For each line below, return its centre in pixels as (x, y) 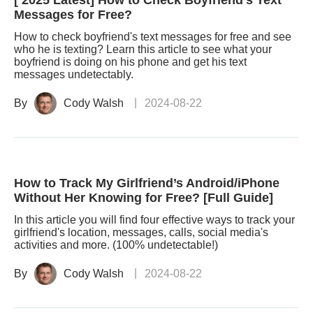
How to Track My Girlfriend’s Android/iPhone (147, 183)
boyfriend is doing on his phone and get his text (130, 62)
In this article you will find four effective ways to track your (154, 220)
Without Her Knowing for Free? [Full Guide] (144, 198)
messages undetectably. (74, 74)
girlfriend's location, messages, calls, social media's (141, 232)
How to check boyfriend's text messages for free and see (153, 37)
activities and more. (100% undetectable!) (116, 245)
